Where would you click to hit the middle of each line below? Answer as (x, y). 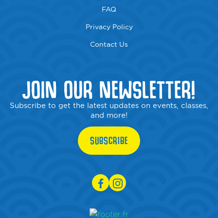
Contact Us (109, 45)
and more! (109, 115)
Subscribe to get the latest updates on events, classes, (109, 106)
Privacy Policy (109, 27)
